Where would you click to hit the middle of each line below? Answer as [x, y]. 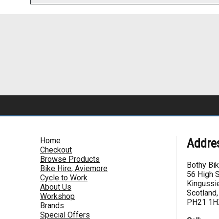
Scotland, [202, 193]
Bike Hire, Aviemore [74, 168]
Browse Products [70, 159]
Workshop [57, 196]
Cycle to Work [64, 177]
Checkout [56, 150]
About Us [56, 187]
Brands [52, 205]
